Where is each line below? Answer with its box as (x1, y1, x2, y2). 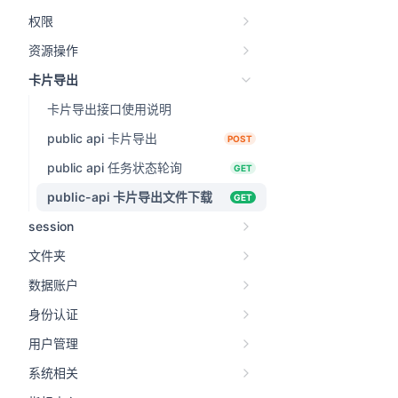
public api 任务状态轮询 (47, 160, 182, 175)
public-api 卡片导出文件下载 (47, 189, 212, 204)
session (28, 219, 74, 234)
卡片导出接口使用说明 (47, 101, 171, 116)
